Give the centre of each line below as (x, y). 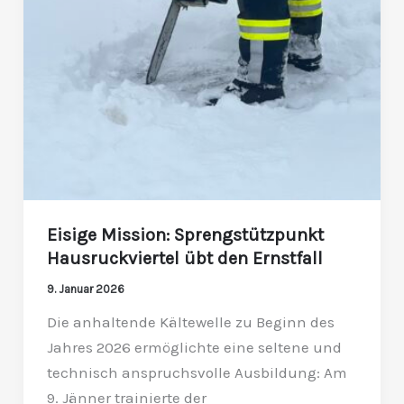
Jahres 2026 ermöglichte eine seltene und (194, 347)
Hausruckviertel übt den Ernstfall (184, 258)
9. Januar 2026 (85, 289)
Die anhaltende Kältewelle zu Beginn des (190, 321)
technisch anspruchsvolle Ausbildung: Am (197, 372)
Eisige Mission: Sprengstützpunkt (185, 234)
